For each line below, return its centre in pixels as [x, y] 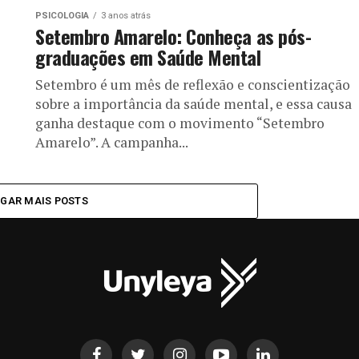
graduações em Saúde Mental [148, 56]
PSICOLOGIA [62, 15]
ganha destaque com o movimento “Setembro [180, 123]
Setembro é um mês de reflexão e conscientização [193, 84]
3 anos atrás [126, 15]
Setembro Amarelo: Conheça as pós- [173, 36]
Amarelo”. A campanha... [112, 142]
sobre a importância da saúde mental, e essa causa [194, 103]
